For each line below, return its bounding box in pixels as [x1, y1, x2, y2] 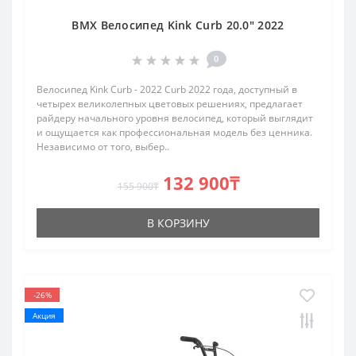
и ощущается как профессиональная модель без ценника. [37, 126, 312, 140]
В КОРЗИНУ [146, 215, 210, 231]
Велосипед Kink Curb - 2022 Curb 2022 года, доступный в [37, 83, 297, 97]
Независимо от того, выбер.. [37, 140, 169, 154]
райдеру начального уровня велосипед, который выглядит [37, 111, 313, 126]
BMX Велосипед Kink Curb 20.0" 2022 [72, 17, 284, 33]
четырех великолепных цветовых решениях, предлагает [37, 97, 303, 111]
